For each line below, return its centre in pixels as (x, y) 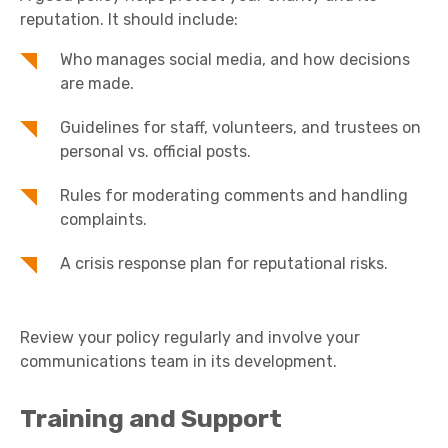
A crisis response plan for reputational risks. (224, 263)
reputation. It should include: (129, 19)
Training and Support (151, 418)
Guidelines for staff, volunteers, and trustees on (240, 127)
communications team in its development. (178, 361)
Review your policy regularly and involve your (190, 337)
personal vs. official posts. (155, 151)
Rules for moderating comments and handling (234, 195)
